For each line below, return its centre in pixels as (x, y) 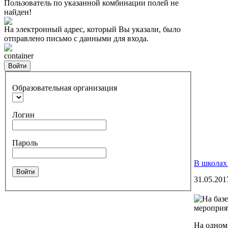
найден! (18, 12)
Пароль (25, 142)
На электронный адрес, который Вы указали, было (92, 29)
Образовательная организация (65, 88)
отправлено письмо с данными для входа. (76, 38)
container (19, 56)
